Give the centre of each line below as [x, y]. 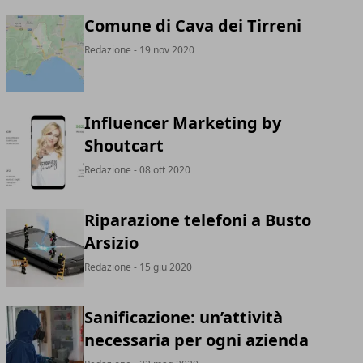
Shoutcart [124, 145]
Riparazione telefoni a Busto [198, 220]
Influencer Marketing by [183, 123]
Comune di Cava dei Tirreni [193, 26]
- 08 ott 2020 [161, 170]
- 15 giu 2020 [162, 267]
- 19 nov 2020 [163, 50]
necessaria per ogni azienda [196, 340]
